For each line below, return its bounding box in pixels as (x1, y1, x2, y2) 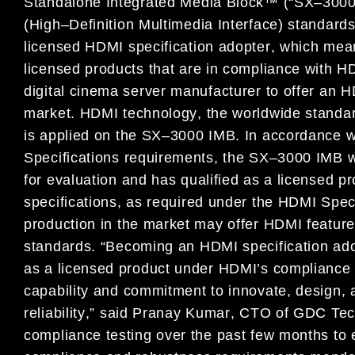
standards (24, 239, 92, 254)
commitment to (118, 283, 224, 299)
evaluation (46, 172, 117, 188)
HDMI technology (79, 105, 198, 121)
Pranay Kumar (132, 305, 231, 321)
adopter (218, 39, 271, 55)
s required (134, 194, 208, 210)
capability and (24, 283, 119, 299)
